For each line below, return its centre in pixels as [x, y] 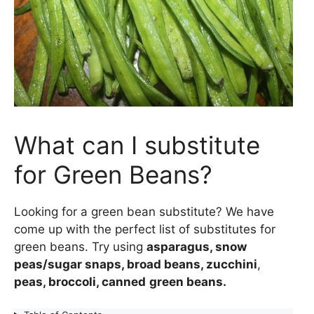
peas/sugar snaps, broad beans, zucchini [136, 264]
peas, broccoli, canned [80, 281]
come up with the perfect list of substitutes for [145, 229]
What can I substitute [137, 145]
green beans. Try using [80, 246]
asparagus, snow [197, 246]
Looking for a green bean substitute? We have [144, 211]
